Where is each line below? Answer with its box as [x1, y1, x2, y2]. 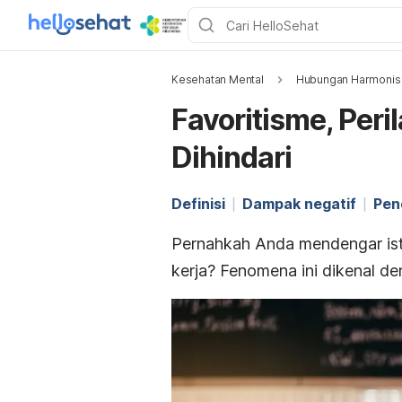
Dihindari [171, 140, 292, 175]
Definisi [171, 195, 225, 213]
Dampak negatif [242, 195, 356, 213]
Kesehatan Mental [171, 73, 264, 86]
